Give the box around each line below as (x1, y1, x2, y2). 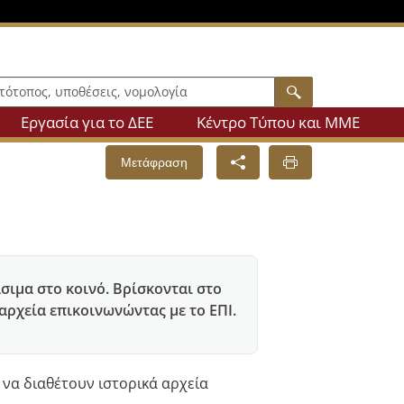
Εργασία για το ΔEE (20, 111, 153, 133)
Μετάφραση (121, 154, 188, 170)
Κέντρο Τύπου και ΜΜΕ (197, 111, 361, 133)
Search (300, 81, 342, 99)
